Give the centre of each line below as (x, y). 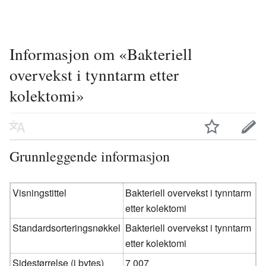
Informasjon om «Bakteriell (101, 54)
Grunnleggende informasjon (90, 156)
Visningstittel (40, 192)
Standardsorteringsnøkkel (67, 227)
